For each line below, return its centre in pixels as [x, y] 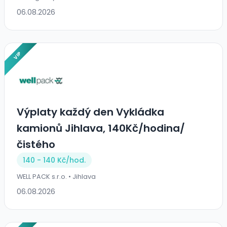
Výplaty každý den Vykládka [90, 112]
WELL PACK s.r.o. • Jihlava [56, 177]
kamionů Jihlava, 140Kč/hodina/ [101, 128]
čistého [36, 145]
